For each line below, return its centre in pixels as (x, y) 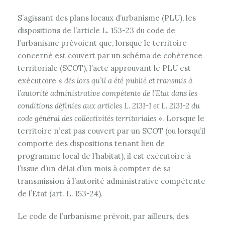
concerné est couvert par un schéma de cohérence (110, 55)
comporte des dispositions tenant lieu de (91, 143)
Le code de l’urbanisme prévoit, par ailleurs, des (103, 216)
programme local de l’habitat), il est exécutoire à (104, 156)
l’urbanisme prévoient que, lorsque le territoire (102, 43)
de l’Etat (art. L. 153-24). (60, 194)
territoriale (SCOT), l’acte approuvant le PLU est (104, 68)
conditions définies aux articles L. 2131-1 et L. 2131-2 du (109, 106)
